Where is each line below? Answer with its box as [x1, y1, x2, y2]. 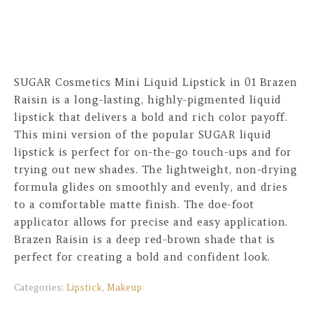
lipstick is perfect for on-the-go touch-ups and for [14, 145, 292, 159]
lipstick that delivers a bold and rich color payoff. [14, 110, 287, 124]
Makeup [107, 282, 142, 293]
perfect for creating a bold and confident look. [14, 250, 270, 263]
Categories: [14, 282, 66, 293]
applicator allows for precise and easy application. [14, 215, 288, 228]
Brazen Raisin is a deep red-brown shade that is [14, 233, 275, 246]
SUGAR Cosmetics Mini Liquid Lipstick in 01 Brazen [14, 75, 298, 89]
